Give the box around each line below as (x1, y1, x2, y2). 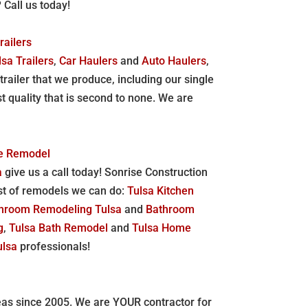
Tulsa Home (132, 221, 192, 234)
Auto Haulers (142, 54, 207, 67)
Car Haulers (59, 54, 118, 67)
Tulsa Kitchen (127, 184, 195, 197)
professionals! (17, 239, 91, 253)
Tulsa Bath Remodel (9, 221, 109, 234)
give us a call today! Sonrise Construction (2, 165, 208, 179)
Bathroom (146, 202, 195, 216)
